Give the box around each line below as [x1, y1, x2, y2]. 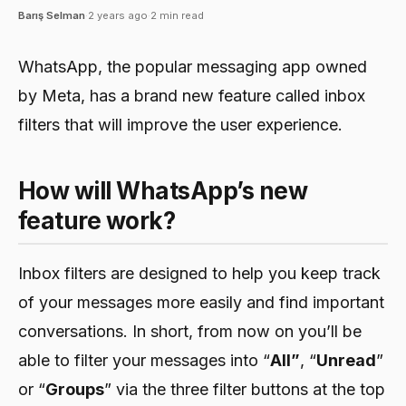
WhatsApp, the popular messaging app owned [18, 57, 367, 77]
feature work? [18, 207, 176, 236]
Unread [316, 351, 376, 371]
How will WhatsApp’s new [18, 177, 308, 206]
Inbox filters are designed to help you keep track [18, 264, 381, 284]
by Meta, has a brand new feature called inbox [18, 86, 365, 106]
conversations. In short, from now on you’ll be [18, 322, 362, 342]
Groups [45, 380, 104, 400]
